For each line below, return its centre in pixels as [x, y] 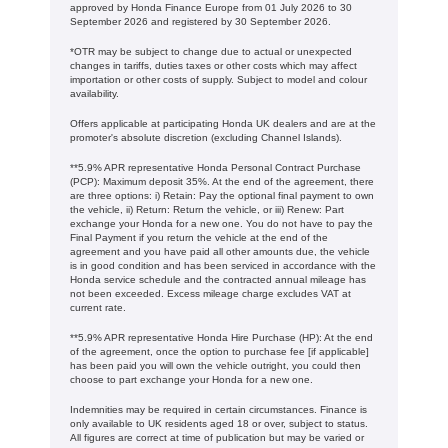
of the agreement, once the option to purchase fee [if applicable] [219, 352]
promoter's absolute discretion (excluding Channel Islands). [207, 138]
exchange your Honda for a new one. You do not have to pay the [221, 224]
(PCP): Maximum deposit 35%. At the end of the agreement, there [222, 182]
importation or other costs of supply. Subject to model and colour [218, 80]
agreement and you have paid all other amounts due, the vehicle [220, 252]
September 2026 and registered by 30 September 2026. [200, 22]
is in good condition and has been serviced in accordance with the [223, 266]
